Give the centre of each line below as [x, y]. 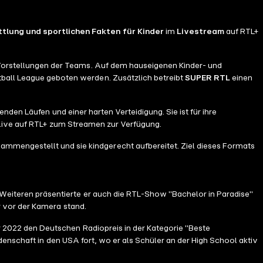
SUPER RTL [207, 78]
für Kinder [143, 32]
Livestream [200, 32]
